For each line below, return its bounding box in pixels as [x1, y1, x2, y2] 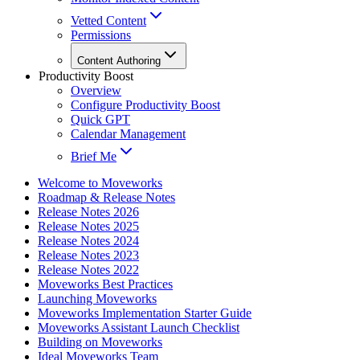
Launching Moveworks [38, 292, 157, 306]
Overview [71, 84, 121, 98]
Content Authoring [77, 55, 161, 67]
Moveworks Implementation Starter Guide [38, 306, 252, 321]
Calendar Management [71, 127, 186, 141]
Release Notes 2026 [38, 205, 139, 219]
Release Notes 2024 [38, 234, 139, 248]
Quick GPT [71, 112, 130, 127]
